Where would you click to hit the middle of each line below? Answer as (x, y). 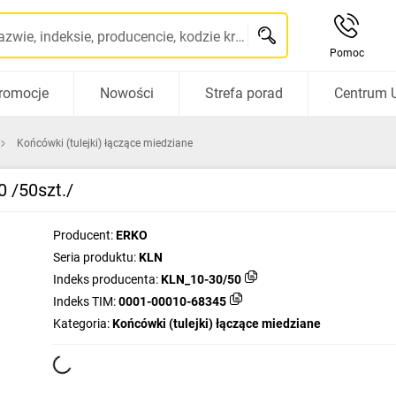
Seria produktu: (95, 257)
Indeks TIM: (84, 301)
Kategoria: (81, 324)
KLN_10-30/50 (201, 279)
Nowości (126, 93)
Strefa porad (244, 93)
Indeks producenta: (106, 279)
